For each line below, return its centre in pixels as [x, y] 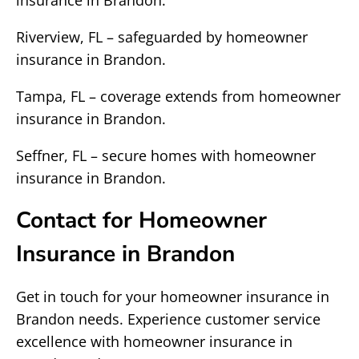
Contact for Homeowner [141, 220]
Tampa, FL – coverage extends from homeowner [178, 96]
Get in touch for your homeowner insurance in [173, 296]
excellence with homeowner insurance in [154, 341]
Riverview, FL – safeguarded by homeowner [162, 37]
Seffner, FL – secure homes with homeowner [166, 155]
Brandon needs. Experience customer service [168, 319]
